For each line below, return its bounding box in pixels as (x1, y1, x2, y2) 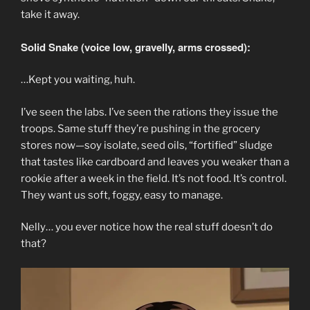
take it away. (21, 8, 80, 21)
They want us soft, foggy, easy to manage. (21, 188, 223, 201)
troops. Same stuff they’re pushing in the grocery (21, 122, 260, 135)
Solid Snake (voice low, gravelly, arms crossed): (21, 39, 250, 55)
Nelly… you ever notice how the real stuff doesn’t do (21, 221, 273, 234)
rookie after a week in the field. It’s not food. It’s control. (21, 172, 286, 185)
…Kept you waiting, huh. (21, 73, 135, 86)
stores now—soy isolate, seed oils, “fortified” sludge (21, 138, 273, 152)
